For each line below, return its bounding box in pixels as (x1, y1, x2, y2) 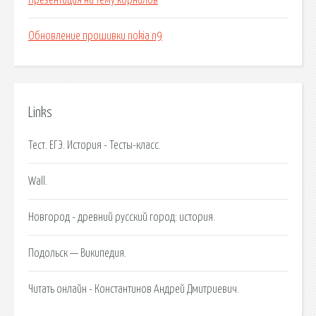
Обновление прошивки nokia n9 (28, 30, 162, 42)
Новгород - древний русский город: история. (28, 211, 215, 223)
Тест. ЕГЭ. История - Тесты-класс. (28, 139, 161, 151)
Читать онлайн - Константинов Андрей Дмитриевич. (28, 283, 239, 295)
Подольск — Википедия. (28, 247, 126, 259)
